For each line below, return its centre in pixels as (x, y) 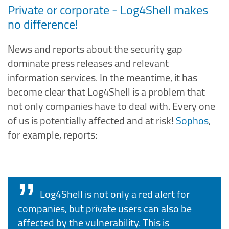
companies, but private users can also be (105, 208)
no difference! (43, 24)
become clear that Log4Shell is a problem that (106, 92)
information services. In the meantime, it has (102, 77)
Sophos (192, 120)
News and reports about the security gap (95, 49)
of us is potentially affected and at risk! (92, 120)
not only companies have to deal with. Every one (111, 106)
